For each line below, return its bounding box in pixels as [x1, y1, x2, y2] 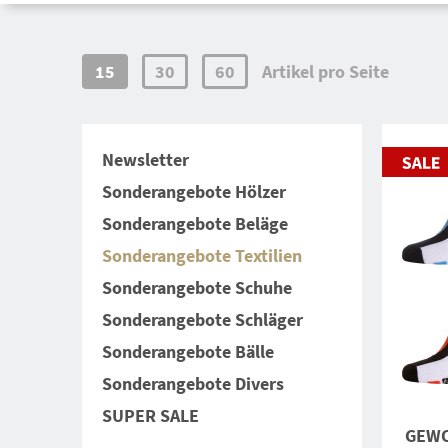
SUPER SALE [102, 404, 199, 427]
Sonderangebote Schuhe [102, 276, 292, 299]
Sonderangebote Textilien [102, 244, 302, 267]
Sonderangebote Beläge [102, 212, 288, 235]
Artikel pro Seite [262, 60, 389, 83]
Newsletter [102, 148, 189, 171]
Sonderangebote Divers [102, 372, 284, 395]
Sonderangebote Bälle [102, 340, 274, 363]
